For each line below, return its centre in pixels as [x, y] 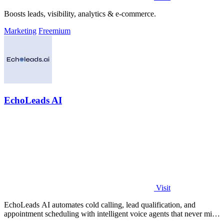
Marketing [20, 31]
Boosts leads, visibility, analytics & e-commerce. [80, 14]
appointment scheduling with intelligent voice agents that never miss [111, 213]
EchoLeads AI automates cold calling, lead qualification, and [100, 204]
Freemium [54, 31]
